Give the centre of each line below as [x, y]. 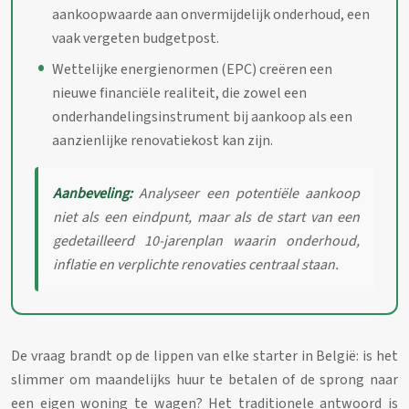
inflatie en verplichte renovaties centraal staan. [196, 265]
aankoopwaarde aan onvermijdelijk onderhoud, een [211, 15]
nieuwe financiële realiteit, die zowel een [180, 94]
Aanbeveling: [93, 194]
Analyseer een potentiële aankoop [246, 194]
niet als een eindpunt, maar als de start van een [206, 218]
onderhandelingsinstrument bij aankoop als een [203, 117]
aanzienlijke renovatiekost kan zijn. [163, 141]
